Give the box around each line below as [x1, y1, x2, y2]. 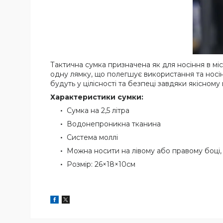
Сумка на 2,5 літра [67, 106, 129, 115]
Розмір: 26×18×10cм [67, 160, 135, 169]
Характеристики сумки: [50, 93, 143, 102]
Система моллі [67, 133, 120, 142]
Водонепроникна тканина [67, 119, 161, 129]
